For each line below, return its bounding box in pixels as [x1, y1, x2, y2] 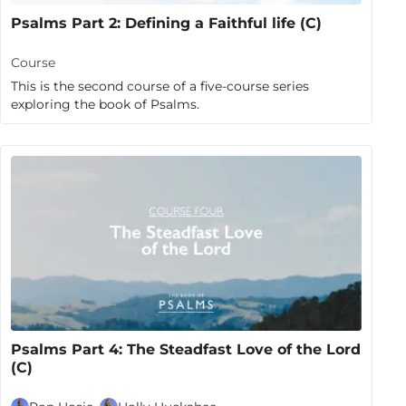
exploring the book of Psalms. [11, 96, 200, 111]
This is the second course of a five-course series [11, 78, 310, 93]
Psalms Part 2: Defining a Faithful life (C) [11, 14, 323, 33]
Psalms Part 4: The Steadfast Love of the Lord [11, 341, 362, 359]
